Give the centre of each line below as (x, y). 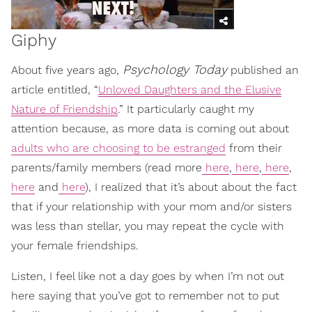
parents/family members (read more (107, 168)
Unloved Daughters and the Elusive (190, 90)
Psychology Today (175, 70)
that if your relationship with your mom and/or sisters (151, 207)
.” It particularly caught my (186, 109)
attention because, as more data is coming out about (150, 129)
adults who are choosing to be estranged (118, 148)
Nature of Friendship (64, 109)
